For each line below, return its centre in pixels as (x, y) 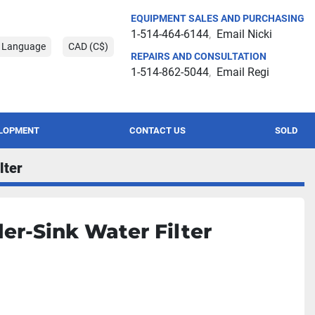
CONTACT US (160, 130)
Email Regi (243, 72)
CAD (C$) (88, 46)
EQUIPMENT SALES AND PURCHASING (218, 18)
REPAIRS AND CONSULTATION (199, 56)
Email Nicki (244, 34)
